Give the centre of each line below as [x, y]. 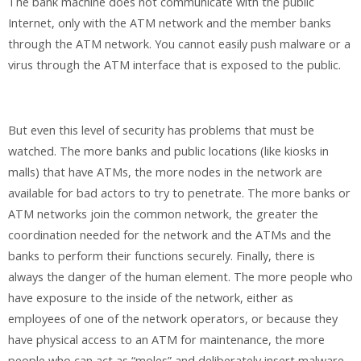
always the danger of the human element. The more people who [180, 276]
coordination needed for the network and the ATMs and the [170, 234]
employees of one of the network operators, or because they [173, 318]
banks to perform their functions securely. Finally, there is [162, 255]
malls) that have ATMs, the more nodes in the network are [165, 172]
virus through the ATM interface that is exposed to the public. [174, 65]
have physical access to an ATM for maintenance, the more [166, 339]
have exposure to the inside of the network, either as [151, 297]
